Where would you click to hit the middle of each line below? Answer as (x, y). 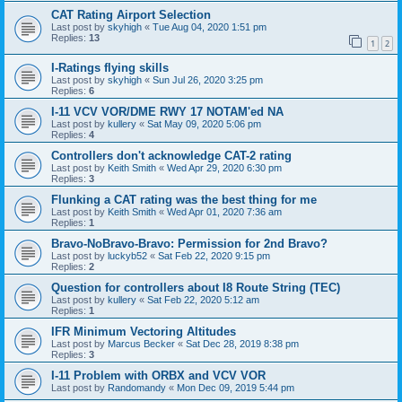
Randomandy (137, 387)
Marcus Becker (141, 343)
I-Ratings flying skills (110, 67)
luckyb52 (127, 255)
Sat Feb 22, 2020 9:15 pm (214, 255)
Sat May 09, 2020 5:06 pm (204, 123)
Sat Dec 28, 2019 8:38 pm (242, 343)
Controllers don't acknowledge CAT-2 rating (171, 155)
